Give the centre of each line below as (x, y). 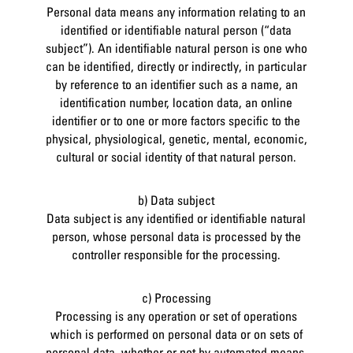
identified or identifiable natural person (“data (176, 30)
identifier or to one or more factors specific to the (176, 120)
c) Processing (176, 297)
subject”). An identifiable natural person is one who (176, 48)
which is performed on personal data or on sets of (176, 334)
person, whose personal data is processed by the (176, 236)
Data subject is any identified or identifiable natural (176, 218)
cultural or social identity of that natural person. (176, 156)
